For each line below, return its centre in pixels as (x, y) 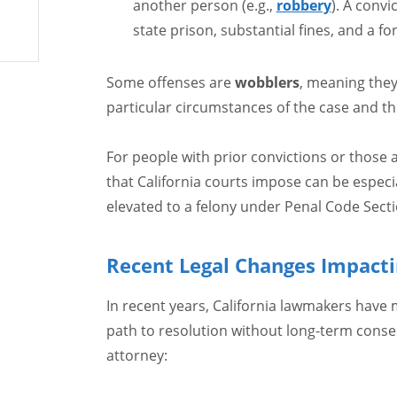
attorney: (136, 355)
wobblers (267, 82)
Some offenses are (170, 82)
